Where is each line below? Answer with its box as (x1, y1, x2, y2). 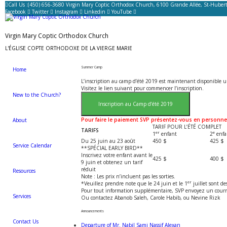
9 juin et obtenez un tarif (81, 158, 142, 166)
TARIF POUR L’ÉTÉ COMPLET (153, 123, 221, 130)
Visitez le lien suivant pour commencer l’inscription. (81, 84, 204, 92)
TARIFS (81, 126, 99, 134)
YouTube (111, 8, 132, 15)
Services (13, 193, 31, 200)
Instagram (55, 8, 78, 15)
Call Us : (8, 1, 28, 8)
